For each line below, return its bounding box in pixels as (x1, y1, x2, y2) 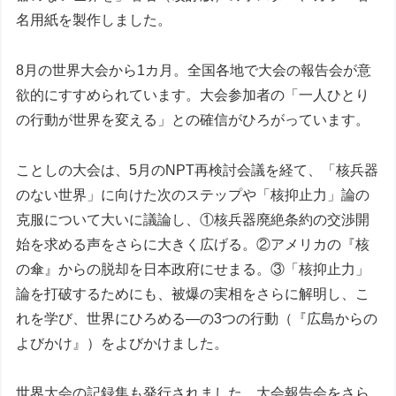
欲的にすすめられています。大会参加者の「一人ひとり (16, 87, 370, 103)
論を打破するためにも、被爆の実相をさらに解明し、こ (16, 286, 370, 301)
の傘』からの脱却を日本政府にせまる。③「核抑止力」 (16, 261, 370, 277)
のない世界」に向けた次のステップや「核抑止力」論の (16, 187, 370, 202)
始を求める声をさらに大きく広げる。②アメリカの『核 (16, 236, 370, 252)
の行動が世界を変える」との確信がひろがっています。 (16, 111, 370, 127)
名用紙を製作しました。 (16, 12, 172, 27)
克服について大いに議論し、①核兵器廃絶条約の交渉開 (16, 211, 370, 227)
